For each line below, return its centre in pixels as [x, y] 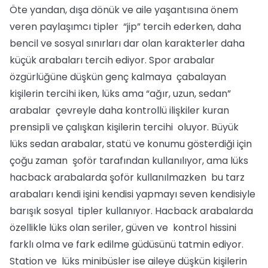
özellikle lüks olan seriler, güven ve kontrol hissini [123, 228]
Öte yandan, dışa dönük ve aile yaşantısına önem [124, 10]
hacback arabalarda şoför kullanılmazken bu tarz [127, 177]
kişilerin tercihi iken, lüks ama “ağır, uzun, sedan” [120, 94]
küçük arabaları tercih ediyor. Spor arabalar [112, 60]
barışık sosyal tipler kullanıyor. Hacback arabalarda [131, 211]
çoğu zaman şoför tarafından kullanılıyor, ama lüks [129, 161]
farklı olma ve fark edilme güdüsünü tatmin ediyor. [127, 244]
